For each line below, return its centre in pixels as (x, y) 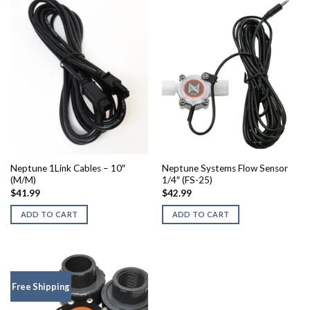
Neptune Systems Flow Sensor (225, 168)
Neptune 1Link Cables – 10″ (67, 168)
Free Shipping (40, 287)
